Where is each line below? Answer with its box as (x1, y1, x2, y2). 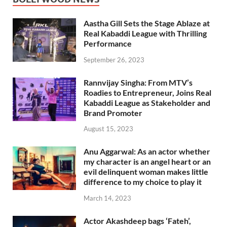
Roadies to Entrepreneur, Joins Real (84, 87, 211, 97)
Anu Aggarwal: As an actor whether (84, 146, 210, 157)
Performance (84, 38, 132, 48)
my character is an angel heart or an (84, 157, 211, 167)
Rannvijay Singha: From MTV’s (84, 77, 193, 87)
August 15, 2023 (84, 125, 133, 133)
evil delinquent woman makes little (84, 167, 208, 177)
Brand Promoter (84, 107, 142, 118)
